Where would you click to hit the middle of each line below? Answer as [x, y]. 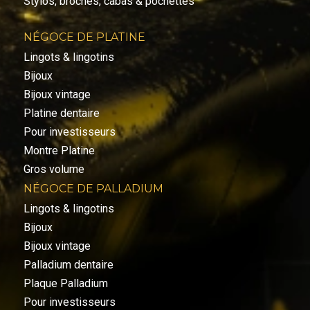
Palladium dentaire [68, 264]
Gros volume [54, 169]
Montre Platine [59, 150]
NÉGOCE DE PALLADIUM [93, 188]
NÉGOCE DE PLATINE [84, 37]
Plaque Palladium [65, 283]
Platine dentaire [61, 113]
